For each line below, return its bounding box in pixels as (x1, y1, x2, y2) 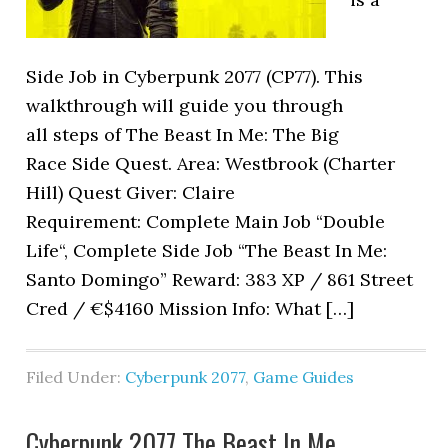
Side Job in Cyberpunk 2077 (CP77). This (26, 65, 364, 88)
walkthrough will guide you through (26, 94, 344, 117)
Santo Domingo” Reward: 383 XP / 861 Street (26, 268, 414, 291)
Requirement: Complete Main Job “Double (26, 210, 386, 233)
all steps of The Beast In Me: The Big (26, 123, 340, 146)
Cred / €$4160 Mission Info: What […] (26, 297, 355, 320)
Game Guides (253, 367, 355, 387)
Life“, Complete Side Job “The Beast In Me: (26, 239, 388, 262)
